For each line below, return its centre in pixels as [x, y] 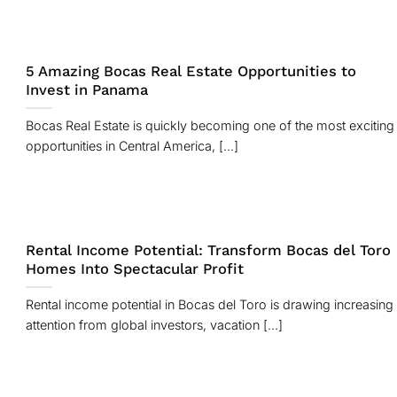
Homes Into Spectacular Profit [134, 269]
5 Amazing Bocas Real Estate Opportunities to [191, 72]
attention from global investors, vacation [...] [154, 325]
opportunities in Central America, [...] [132, 146]
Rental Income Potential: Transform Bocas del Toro [208, 251]
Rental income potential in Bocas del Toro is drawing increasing [209, 305]
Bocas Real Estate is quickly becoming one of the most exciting [210, 126]
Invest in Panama [86, 90]
